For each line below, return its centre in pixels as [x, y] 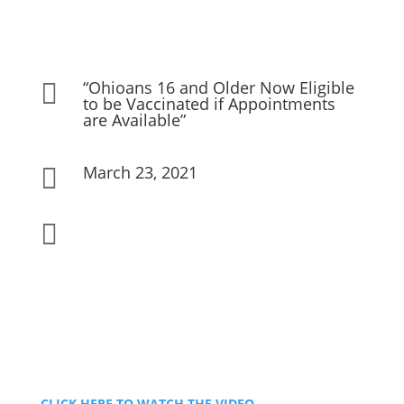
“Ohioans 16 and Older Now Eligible [218, 87]
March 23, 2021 [140, 172]
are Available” [134, 119]
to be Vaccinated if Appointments [209, 103]
